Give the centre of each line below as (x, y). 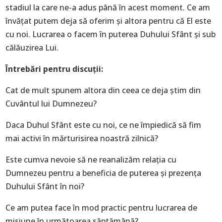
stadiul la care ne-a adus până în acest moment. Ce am (108, 7)
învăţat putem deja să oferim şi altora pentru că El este (109, 21)
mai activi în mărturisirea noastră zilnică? (82, 138)
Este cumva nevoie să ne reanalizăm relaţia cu (91, 160)
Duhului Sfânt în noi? (45, 186)
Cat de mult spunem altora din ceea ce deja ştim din (103, 90)
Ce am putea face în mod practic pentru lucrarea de (102, 208)
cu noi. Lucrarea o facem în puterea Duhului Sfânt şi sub (111, 34)
